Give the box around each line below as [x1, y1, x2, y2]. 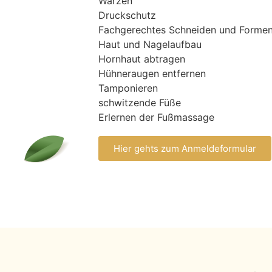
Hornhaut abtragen [98, 52, 186, 65]
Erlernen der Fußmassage [98, 110, 215, 123]
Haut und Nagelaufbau [98, 38, 202, 50]
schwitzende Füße [98, 96, 182, 109]
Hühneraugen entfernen [98, 67, 206, 80]
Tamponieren [98, 81, 158, 94]
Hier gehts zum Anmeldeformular [114, 143, 257, 155]
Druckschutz [98, 8, 157, 21]
